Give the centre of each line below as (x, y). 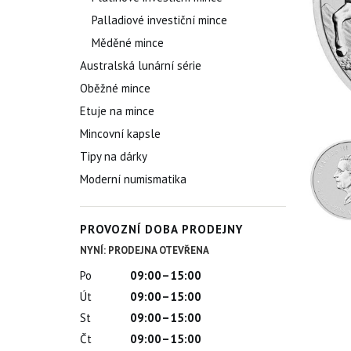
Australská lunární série (141, 65)
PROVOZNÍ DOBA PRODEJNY (161, 229)
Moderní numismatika (133, 179)
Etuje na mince (117, 111)
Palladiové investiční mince (159, 20)
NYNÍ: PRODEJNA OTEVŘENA (145, 250)
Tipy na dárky (114, 156)
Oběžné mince (115, 88)
